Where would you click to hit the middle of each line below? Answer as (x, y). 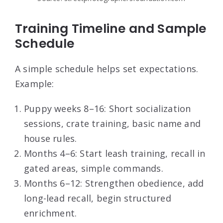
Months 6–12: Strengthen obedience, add (114, 183)
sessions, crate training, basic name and (112, 123)
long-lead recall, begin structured (98, 198)
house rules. (51, 138)
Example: (35, 83)
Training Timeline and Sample (111, 28)
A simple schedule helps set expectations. (107, 68)
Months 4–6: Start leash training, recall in (115, 153)
